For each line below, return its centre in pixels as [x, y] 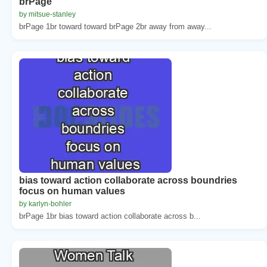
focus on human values [72, 191]
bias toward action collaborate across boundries [128, 180]
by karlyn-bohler [45, 204]
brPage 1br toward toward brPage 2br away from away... [115, 26]
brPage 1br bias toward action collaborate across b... [110, 216]
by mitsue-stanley [47, 14]
